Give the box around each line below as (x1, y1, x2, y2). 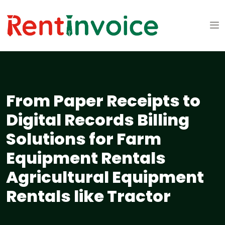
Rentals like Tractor (6, 185, 171, 208)
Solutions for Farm (6, 128, 161, 151)
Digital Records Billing (6, 108, 189, 132)
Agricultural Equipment (6, 166, 204, 189)
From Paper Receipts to (6, 89, 200, 113)
